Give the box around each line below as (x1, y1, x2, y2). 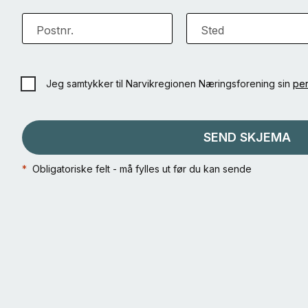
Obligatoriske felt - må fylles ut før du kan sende (27, 163, 252, 175)
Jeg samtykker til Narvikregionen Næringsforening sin (46, 78, 293, 89)
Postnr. (36, 23, 74, 37)
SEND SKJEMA (203, 130, 291, 144)
